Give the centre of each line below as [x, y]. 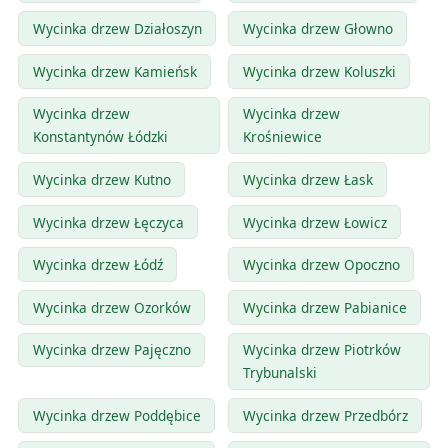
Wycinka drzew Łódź [97, 265]
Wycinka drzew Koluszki [319, 71]
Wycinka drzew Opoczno [321, 265]
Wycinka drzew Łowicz [314, 222]
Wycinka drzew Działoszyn [117, 29]
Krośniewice [282, 137]
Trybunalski [279, 373]
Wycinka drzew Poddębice [116, 415]
